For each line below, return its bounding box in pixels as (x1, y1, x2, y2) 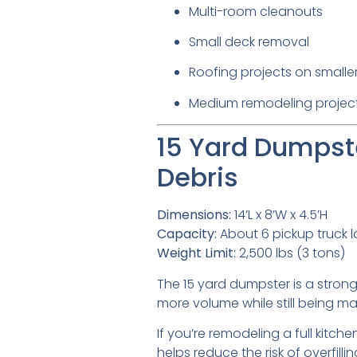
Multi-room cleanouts (189, 2, 323, 21)
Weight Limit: (157, 244, 236, 263)
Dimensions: (157, 206, 231, 225)
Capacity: (157, 225, 217, 244)
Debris (157, 159, 238, 196)
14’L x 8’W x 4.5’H (231, 206, 328, 225)
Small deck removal (189, 33, 309, 52)
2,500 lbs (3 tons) (236, 244, 345, 263)
